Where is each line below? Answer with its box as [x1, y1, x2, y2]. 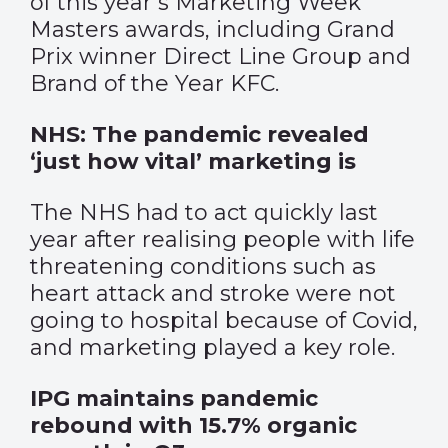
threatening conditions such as [30, 253, 376, 280]
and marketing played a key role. [30, 334, 395, 361]
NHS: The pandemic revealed [30, 121, 369, 148]
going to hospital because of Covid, [30, 307, 418, 334]
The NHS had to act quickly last [30, 199, 378, 226]
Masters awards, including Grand [30, 16, 395, 43]
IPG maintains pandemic [30, 385, 318, 412]
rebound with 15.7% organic [30, 412, 357, 439]
